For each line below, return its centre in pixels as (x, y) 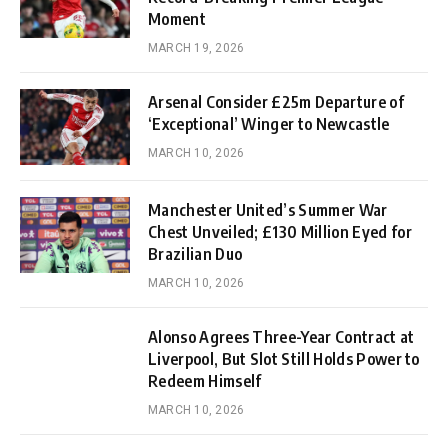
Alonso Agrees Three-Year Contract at (281, 337)
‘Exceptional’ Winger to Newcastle (269, 124)
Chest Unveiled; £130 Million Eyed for (280, 232)
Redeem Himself (205, 381)
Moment (177, 19)
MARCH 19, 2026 (196, 48)
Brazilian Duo (195, 254)
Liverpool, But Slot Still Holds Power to (284, 359)
